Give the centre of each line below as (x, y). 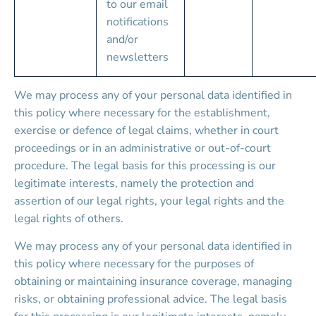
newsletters (138, 57)
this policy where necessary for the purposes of (135, 264)
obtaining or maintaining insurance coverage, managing (154, 281)
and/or (124, 39)
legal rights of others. (69, 219)
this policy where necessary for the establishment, (144, 113)
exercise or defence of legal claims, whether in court (148, 130)
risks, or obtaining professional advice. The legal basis (152, 299)
